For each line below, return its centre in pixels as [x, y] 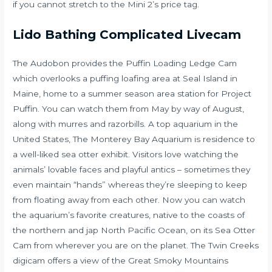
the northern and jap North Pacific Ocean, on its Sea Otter [134, 230]
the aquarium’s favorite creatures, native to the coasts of [129, 215]
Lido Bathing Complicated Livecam [127, 34]
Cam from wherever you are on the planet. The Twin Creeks [136, 245]
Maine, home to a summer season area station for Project [132, 93]
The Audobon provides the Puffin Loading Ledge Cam [125, 63]
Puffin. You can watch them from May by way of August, [129, 108]
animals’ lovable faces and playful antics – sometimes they [132, 169]
